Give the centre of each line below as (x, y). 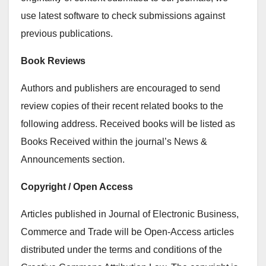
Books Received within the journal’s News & (114, 142)
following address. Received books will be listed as (128, 124)
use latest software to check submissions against (123, 16)
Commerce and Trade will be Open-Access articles (127, 232)
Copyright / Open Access (77, 187)
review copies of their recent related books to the (122, 106)
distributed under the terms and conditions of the (121, 250)
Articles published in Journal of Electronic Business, (130, 214)
